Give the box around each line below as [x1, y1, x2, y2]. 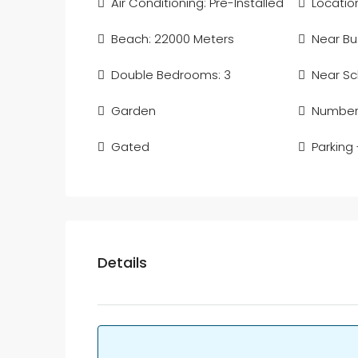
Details [97, 253, 147, 272]
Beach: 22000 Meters [111, 30, 234, 47]
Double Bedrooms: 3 [111, 66, 231, 83]
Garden [111, 102, 156, 119]
